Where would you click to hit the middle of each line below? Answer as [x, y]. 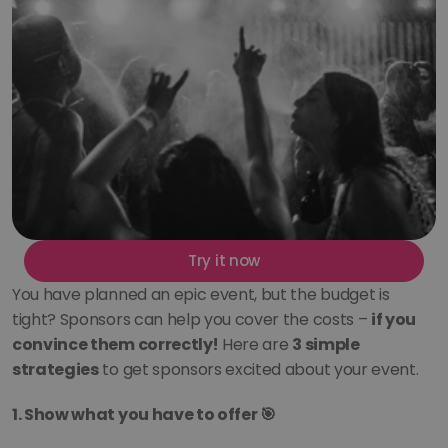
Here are [255, 344]
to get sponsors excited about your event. [258, 369]
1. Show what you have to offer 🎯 [144, 414]
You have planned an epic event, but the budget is [201, 294]
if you [393, 319]
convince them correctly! [115, 344]
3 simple [326, 344]
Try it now [224, 260]
